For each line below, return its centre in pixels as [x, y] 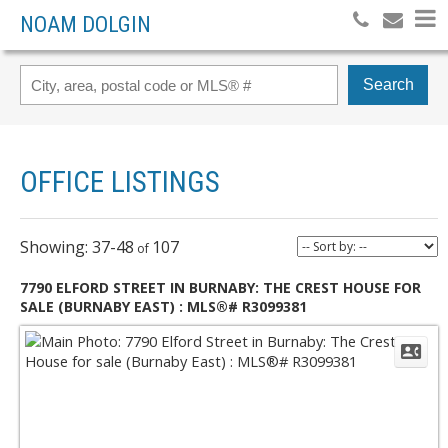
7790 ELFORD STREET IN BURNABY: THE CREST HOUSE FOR [220, 288]
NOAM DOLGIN [85, 24]
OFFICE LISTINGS [120, 181]
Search [388, 84]
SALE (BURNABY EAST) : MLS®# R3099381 [163, 307]
